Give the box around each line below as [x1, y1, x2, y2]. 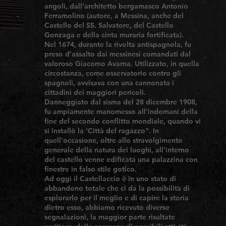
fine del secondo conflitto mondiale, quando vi [44, 117, 201, 126]
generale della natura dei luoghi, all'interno [44, 145, 189, 154]
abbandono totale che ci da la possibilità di [44, 184, 190, 193]
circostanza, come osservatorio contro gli [44, 69, 181, 78]
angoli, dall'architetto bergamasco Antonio [44, 2, 188, 11]
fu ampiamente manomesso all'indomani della [44, 107, 198, 116]
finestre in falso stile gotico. [44, 164, 137, 174]
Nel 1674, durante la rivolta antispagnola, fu [44, 40, 191, 49]
